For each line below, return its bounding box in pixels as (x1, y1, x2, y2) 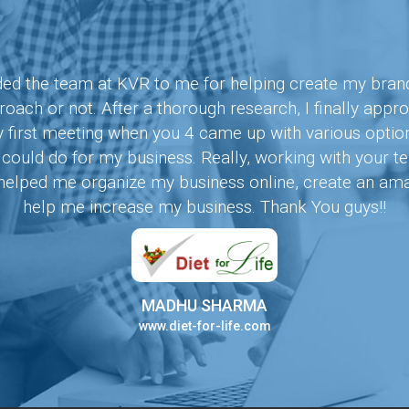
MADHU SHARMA (142, 296, 267, 316)
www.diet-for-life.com (138, 319, 271, 334)
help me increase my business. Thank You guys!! (23, 196, 386, 218)
